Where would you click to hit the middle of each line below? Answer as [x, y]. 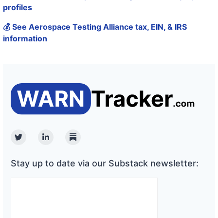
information [25, 39]
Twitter [31, 142]
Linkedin [60, 142]
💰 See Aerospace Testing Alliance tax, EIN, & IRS [95, 27]
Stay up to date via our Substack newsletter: [105, 163]
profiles [18, 8]
